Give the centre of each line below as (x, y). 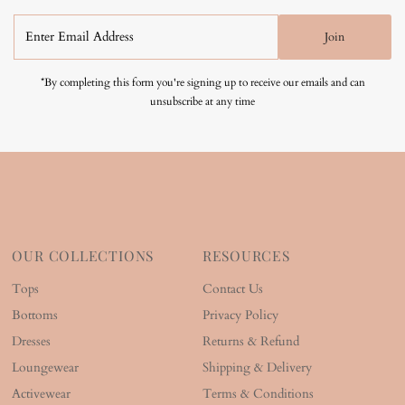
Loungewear (46, 368)
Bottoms (35, 316)
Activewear (42, 395)
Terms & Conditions (258, 395)
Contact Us (232, 290)
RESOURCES (246, 256)
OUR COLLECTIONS (83, 256)
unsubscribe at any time (202, 102)
